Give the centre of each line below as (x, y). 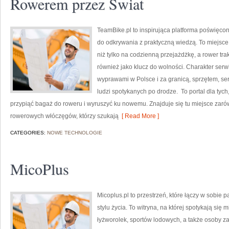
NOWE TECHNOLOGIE (75, 133)
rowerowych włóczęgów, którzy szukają (64, 116)
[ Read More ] (139, 116)
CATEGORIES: (29, 133)
